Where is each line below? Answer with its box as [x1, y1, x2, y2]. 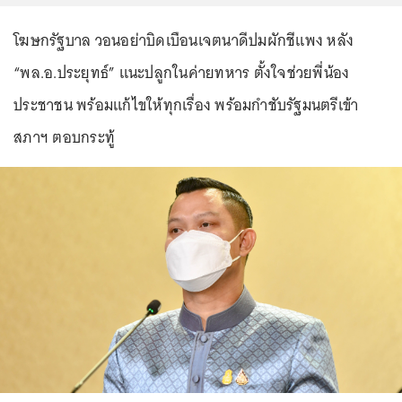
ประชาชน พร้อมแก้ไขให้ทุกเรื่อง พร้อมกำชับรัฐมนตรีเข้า [13, 92, 359, 118]
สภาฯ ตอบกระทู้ [13, 124, 115, 151]
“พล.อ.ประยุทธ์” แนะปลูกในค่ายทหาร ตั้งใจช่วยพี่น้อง [13, 59, 350, 86]
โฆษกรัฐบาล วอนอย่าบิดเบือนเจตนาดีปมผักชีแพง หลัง [13, 27, 354, 54]
